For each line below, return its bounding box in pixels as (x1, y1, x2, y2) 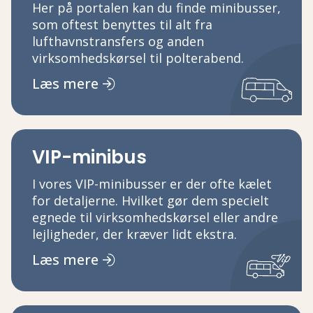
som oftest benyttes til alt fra (32, 15, 212, 33)
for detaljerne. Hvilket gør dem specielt (32, 191, 269, 209)
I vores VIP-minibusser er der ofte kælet (32, 175, 272, 192)
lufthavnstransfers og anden (32, 32, 204, 50)
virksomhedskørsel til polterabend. (32, 49, 244, 66)
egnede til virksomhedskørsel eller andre (32, 208, 278, 226)
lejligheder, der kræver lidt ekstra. (32, 225, 237, 242)
